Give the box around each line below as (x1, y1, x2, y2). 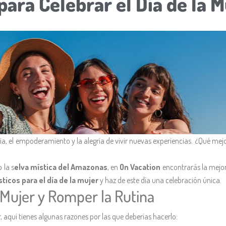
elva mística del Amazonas (14, 161, 108, 172)
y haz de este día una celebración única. (98, 175, 221, 185)
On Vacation (120, 161, 161, 172)
